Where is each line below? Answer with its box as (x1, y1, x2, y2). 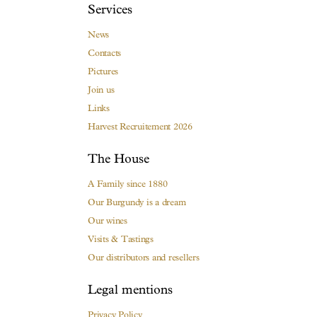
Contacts (88, 47, 121, 59)
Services (88, 2, 132, 18)
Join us (88, 84, 115, 96)
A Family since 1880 (88, 178, 168, 190)
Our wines (88, 215, 127, 226)
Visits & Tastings (88, 234, 154, 245)
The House (88, 151, 149, 167)
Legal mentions (88, 282, 173, 298)
